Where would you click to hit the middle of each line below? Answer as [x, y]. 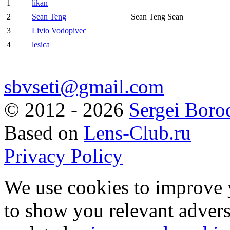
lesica [41, 45]
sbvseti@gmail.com [84, 87]
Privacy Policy [63, 156]
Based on [44, 133]
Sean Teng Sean [157, 17]
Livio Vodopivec [59, 31]
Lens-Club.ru [137, 133]
